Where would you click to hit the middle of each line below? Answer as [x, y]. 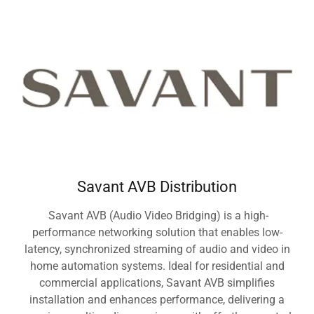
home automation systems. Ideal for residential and [157, 266]
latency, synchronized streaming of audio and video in [157, 250]
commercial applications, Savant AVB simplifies [157, 283]
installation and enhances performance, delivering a [157, 300]
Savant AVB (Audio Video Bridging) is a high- [157, 216]
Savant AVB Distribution [157, 187]
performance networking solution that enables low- [157, 233]
